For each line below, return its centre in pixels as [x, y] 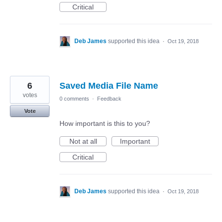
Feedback [109, 99]
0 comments [74, 99]
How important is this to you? [105, 123]
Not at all [83, 141]
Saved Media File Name [109, 86]
